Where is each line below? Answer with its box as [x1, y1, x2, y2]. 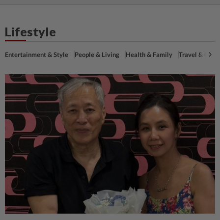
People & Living [75, 51, 119, 58]
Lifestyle [5, 24, 56, 39]
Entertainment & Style [5, 51, 68, 58]
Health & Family [126, 51, 172, 58]
